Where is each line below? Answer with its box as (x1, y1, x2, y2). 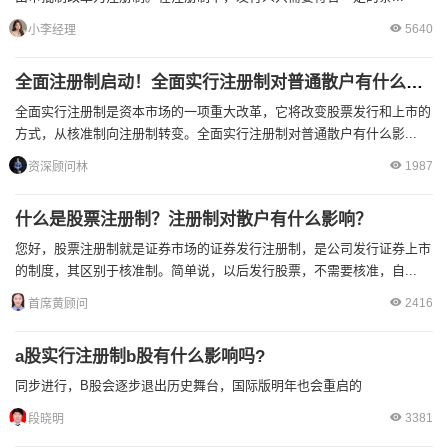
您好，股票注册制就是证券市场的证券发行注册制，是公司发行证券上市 (15, 241, 431, 256)
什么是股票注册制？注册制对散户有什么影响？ (15, 210, 372, 229)
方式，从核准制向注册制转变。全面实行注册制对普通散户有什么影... (15, 126, 417, 141)
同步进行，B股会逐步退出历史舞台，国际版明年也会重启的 (15, 378, 362, 393)
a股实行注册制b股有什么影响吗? (15, 347, 265, 366)
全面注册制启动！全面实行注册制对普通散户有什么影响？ (406, 73, 423, 92)
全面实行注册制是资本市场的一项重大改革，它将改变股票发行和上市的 (15, 104, 431, 119)
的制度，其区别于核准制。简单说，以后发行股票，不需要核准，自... (15, 263, 417, 278)
